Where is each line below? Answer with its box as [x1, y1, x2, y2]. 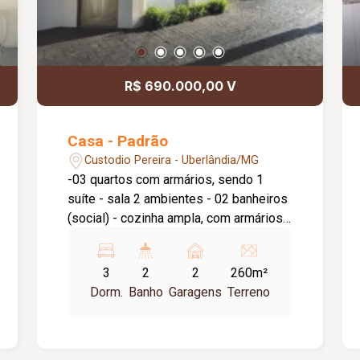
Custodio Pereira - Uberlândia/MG [84, 153, 260, 167]
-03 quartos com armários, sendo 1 [67, 171, 264, 187]
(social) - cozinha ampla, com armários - [67, 210, 287, 226]
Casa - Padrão [67, 131, 169, 150]
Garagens [169, 284, 223, 300]
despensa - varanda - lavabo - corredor [67, 229, 286, 245]
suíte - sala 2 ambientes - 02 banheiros [67, 190, 288, 207]
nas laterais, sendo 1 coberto [67, 248, 231, 264]
